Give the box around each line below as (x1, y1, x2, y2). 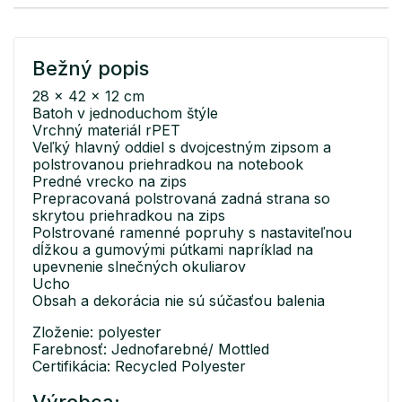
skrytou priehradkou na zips (32, 206, 225, 225)
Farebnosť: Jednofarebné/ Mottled (32, 340, 269, 359)
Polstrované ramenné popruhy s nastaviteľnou (32, 223, 352, 242)
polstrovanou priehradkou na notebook (32, 155, 303, 174)
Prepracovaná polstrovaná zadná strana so (32, 189, 330, 208)
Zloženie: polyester (32, 323, 162, 342)
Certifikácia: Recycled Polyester (32, 357, 246, 376)
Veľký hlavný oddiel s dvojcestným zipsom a (32, 138, 331, 157)
